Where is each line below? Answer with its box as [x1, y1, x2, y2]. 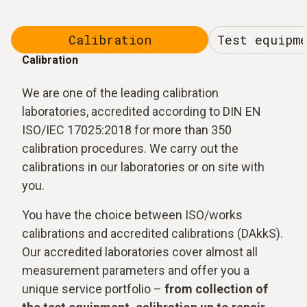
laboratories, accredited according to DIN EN [22, 104, 261, 119]
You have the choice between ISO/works [22, 208, 243, 222]
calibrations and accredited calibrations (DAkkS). [22, 226, 283, 241]
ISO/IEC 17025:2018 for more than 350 [22, 123, 232, 137]
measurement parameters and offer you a [22, 263, 249, 278]
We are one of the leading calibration [22, 86, 219, 100]
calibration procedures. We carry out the [22, 141, 238, 156]
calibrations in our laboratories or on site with [22, 160, 265, 174]
